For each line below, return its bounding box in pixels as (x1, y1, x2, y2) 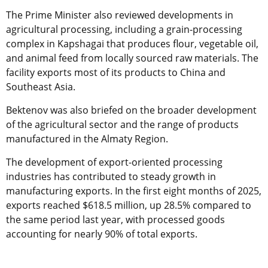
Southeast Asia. (6, 80, 75, 93)
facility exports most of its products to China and (6, 65, 226, 79)
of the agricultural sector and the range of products (6, 117, 239, 131)
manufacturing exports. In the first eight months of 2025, (6, 184, 261, 197)
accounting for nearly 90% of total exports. (6, 227, 197, 240)
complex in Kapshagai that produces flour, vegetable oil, (6, 36, 258, 50)
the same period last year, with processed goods (6, 212, 225, 226)
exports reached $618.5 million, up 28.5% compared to (6, 198, 251, 212)
